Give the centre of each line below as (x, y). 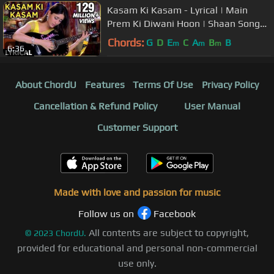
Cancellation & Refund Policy (95, 106)
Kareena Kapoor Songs (157, 37)
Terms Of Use (163, 84)
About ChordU (46, 84)
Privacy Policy (231, 84)
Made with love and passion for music (137, 192)
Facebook (175, 213)
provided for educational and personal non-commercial (137, 248)
